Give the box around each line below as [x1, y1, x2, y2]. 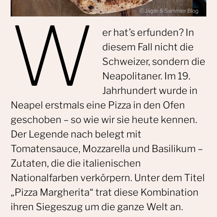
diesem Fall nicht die [102, 41, 194, 53]
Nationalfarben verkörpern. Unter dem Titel [10, 171, 205, 184]
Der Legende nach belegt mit [10, 128, 141, 140]
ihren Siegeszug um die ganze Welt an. [10, 201, 183, 213]
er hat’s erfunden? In [102, 26, 194, 38]
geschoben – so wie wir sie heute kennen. [10, 113, 197, 125]
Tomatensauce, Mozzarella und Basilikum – [10, 142, 203, 155]
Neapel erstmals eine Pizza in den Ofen [10, 99, 185, 111]
